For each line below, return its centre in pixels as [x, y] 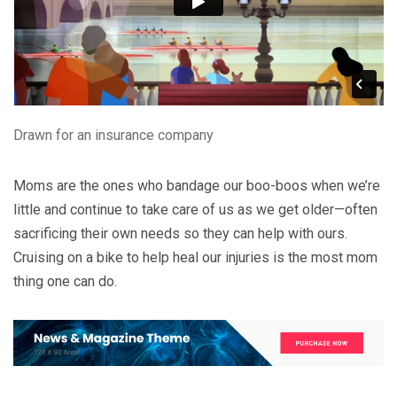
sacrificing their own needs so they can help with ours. [180, 234]
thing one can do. [65, 282]
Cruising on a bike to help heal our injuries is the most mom [195, 258]
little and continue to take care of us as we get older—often [195, 210]
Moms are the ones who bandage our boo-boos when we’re [197, 186]
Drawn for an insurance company [113, 136]
